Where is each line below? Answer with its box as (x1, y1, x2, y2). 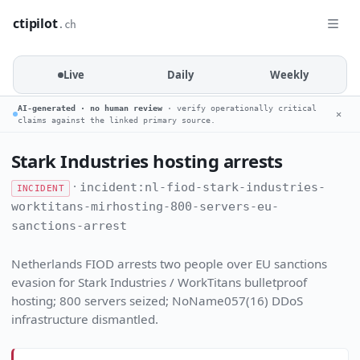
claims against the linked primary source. (18, 116, 215, 125)
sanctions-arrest (10, 219, 127, 234)
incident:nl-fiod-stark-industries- (80, 180, 326, 195)
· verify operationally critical (162, 104, 317, 112)
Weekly (270, 67, 309, 82)
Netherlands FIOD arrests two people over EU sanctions (10, 256, 327, 272)
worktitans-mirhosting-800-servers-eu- (10, 199, 279, 215)
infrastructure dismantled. (10, 311, 158, 328)
